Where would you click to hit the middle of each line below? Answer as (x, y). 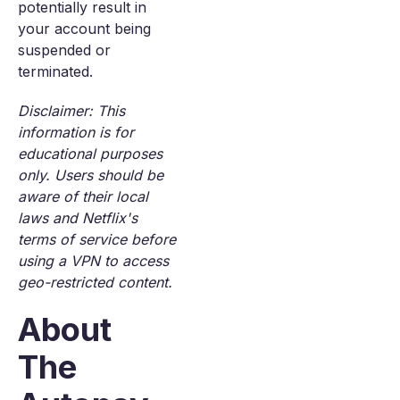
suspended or (64, 50)
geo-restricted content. (95, 282)
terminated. (55, 71)
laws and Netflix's (78, 218)
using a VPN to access (93, 261)
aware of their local (83, 196)
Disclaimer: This (71, 111)
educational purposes (90, 154)
